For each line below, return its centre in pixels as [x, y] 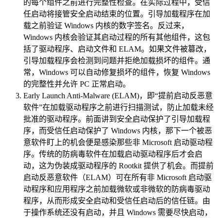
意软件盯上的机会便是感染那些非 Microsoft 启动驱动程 [118, 143]
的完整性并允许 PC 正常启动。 [77, 84]
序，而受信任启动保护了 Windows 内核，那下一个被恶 [118, 131]
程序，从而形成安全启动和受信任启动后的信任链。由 [117, 201]
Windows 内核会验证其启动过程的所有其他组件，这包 [117, 37]
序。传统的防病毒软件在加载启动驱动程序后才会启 [113, 154]
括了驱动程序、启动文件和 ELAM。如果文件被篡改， [117, 49]
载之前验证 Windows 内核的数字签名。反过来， [106, 26]
